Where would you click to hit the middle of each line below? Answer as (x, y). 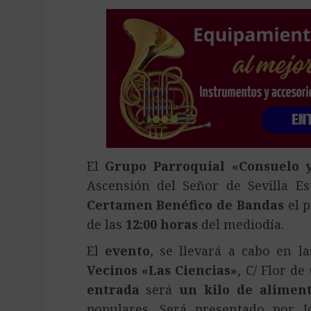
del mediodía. (241, 224)
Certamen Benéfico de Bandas (185, 205)
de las (106, 224)
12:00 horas (161, 224)
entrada (113, 289)
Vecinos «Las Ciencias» (162, 270)
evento (127, 251)
